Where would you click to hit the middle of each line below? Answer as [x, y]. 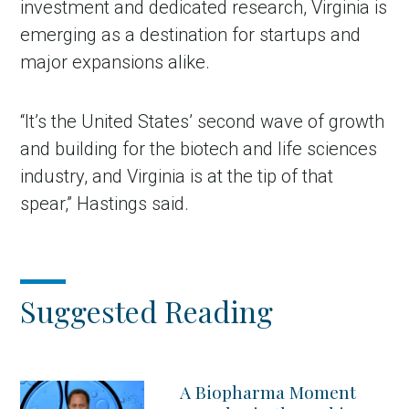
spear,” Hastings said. [105, 203]
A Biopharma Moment [267, 391]
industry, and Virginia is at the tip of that [177, 176]
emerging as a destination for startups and [191, 34]
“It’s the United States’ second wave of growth [203, 121]
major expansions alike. [115, 62]
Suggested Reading [147, 310]
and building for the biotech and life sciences [199, 148]
